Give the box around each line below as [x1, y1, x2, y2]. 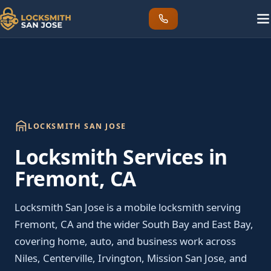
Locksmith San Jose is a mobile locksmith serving [15, 200, 241, 214]
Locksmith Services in [15, 143, 227, 171]
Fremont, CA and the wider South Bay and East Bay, [15, 217, 253, 231]
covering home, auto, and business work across [15, 234, 236, 248]
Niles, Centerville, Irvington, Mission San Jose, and [15, 251, 247, 265]
